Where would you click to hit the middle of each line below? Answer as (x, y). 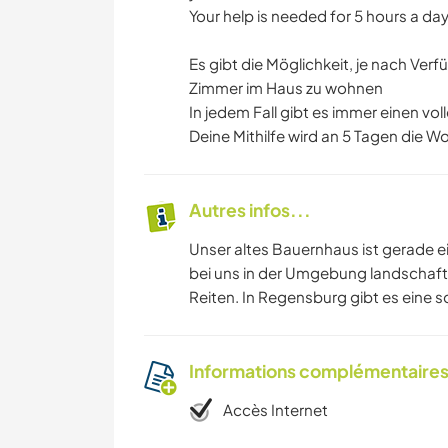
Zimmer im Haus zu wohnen (286, 88)
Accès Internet (275, 410)
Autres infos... (250, 210)
